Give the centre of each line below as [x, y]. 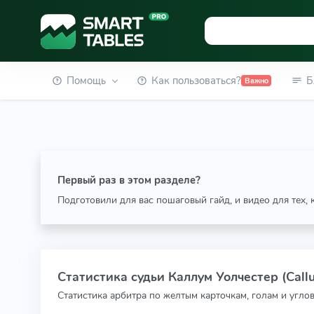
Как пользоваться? [197, 81]
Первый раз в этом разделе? [129, 180]
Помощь [86, 81]
